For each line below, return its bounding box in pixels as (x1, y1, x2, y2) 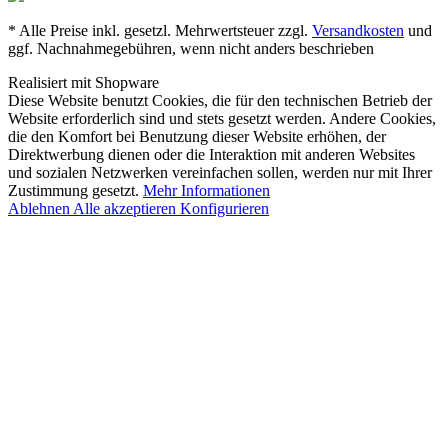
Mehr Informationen (143, 181, 270, 199)
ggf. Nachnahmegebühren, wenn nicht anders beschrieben (8, 39, 374, 57)
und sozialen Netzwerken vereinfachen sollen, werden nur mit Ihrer (8, 163, 432, 181)
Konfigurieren (180, 199, 269, 217)
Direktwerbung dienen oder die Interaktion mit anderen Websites (8, 145, 415, 163)
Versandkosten (312, 21, 404, 39)
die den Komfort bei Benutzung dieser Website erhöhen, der (8, 127, 386, 145)
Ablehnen (8, 199, 73, 217)
